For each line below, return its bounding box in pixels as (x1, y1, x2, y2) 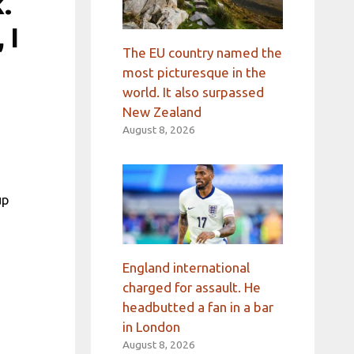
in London (122, 319, 180, 335)
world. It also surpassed (122, 84, 264, 100)
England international (122, 260, 250, 276)
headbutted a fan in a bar (122, 299, 273, 315)
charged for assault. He (122, 280, 261, 296)
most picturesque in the (122, 64, 266, 80)
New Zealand (122, 104, 201, 119)
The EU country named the (122, 44, 282, 60)
